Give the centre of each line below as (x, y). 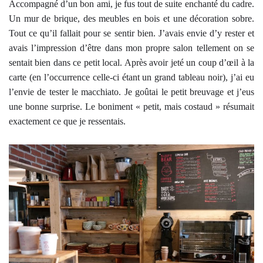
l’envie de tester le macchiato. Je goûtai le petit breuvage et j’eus (131, 92)
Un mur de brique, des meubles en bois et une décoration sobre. (131, 19)
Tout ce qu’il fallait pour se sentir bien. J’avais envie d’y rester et (131, 33)
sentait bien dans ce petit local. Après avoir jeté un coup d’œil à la (131, 63)
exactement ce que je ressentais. (67, 122)
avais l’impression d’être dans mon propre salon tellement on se (131, 48)
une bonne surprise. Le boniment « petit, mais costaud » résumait (131, 107)
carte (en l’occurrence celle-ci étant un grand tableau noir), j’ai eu (131, 77)
